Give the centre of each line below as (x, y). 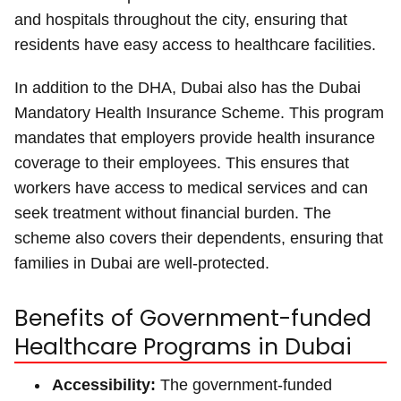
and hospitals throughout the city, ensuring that (181, 19)
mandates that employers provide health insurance (195, 137)
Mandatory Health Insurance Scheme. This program (199, 112)
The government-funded (244, 384)
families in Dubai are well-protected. (142, 263)
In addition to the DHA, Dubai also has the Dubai (188, 87)
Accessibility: (104, 384)
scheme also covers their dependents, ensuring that (199, 238)
